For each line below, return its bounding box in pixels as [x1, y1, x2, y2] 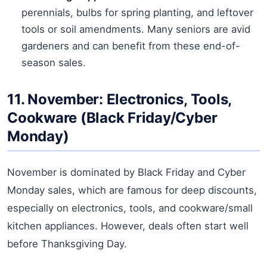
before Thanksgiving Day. [7, 237, 127, 250]
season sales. [21, 56, 86, 69]
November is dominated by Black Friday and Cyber [7, 166, 246, 178]
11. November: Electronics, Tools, [7, 90, 232, 108]
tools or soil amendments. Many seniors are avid [21, 23, 250, 35]
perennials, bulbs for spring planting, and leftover [21, 6, 253, 18]
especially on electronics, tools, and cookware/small [7, 201, 253, 214]
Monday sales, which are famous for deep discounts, [7, 184, 257, 196]
